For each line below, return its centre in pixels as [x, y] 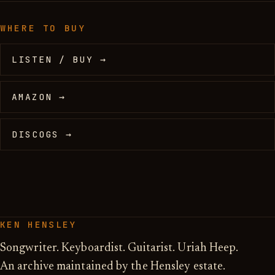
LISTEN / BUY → [59, 59]
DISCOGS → [42, 134]
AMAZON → [39, 97]
